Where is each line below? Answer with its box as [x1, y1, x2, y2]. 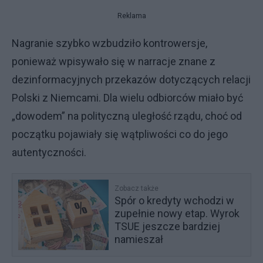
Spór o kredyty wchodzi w [114, 194, 235, 207]
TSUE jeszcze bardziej [114, 220, 221, 232]
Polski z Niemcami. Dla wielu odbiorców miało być [12, 92, 243, 104]
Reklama [117, 12, 146, 20]
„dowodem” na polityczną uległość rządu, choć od [12, 110, 242, 122]
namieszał [114, 233, 164, 245]
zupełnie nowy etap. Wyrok [114, 207, 240, 220]
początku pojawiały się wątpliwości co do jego [12, 128, 228, 140]
